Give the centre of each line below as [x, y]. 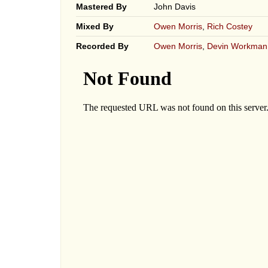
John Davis [174, 7]
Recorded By [102, 46]
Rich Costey [229, 26]
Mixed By [95, 26]
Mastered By [101, 7]
